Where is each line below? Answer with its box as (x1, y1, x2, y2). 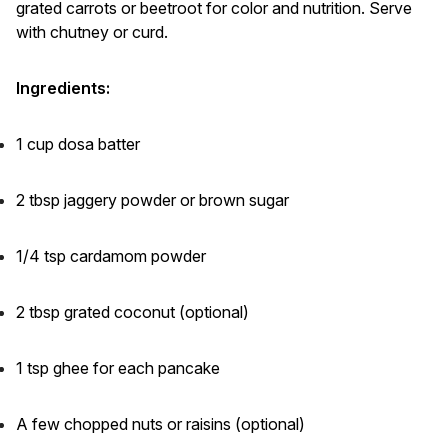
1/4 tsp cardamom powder (16, 246, 206, 267)
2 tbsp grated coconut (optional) (16, 302, 249, 323)
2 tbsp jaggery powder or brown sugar (16, 190, 289, 211)
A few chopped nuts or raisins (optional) (16, 414, 305, 435)
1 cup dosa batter (16, 134, 140, 155)
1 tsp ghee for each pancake (16, 358, 220, 379)
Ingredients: (16, 78, 110, 99)
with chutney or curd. (16, 22, 168, 43)
